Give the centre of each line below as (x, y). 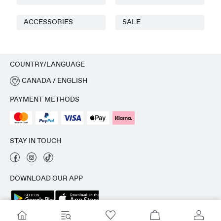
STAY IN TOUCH (36, 141)
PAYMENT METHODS (45, 100)
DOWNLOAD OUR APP (46, 179)
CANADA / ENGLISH (54, 81)
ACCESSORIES (48, 22)
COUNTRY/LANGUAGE (47, 65)
